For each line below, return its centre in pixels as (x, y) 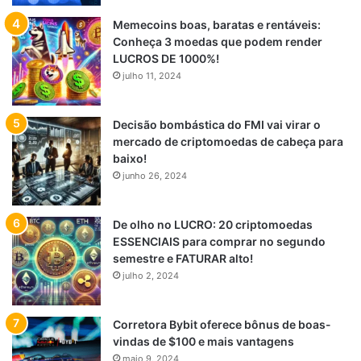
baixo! (130, 159)
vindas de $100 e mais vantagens (203, 342)
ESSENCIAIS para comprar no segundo (219, 242)
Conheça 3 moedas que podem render (218, 42)
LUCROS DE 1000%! (166, 59)
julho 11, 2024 (152, 76)
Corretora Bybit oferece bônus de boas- (222, 325)
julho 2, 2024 (151, 276)
